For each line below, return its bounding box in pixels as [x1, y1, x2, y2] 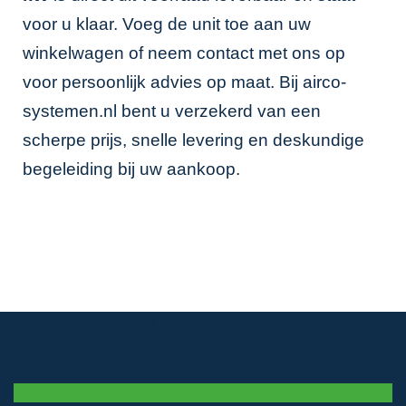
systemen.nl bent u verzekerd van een [23, 101, 321, 121]
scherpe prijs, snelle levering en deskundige [23, 130, 364, 150]
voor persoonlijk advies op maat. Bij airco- [23, 72, 346, 92]
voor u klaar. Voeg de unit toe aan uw [23, 14, 311, 34]
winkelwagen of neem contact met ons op [23, 43, 345, 63]
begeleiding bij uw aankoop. [23, 159, 240, 179]
